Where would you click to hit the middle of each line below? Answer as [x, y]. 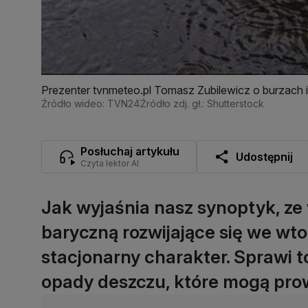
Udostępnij [264, 156]
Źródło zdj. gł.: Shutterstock [202, 103]
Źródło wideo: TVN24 [90, 103]
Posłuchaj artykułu [130, 151]
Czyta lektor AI [110, 163]
